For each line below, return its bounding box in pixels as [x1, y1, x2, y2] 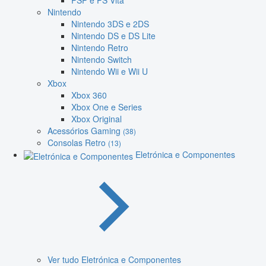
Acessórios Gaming [47, 125, 123, 137]
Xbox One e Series [71, 101, 142, 113]
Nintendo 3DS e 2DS [71, 18, 149, 30]
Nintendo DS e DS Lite [71, 30, 156, 42]
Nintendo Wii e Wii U [71, 65, 148, 78]
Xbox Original [71, 113, 122, 125]
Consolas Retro [47, 137, 108, 149]
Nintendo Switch [71, 53, 132, 66]
